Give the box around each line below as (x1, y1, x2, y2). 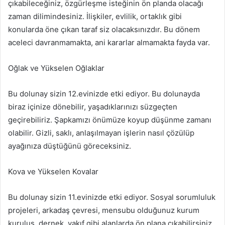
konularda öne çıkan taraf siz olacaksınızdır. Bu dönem (8, 25, 200, 35)
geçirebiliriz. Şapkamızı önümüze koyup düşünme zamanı (8, 115, 211, 125)
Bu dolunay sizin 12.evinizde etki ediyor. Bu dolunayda (8, 89, 200, 99)
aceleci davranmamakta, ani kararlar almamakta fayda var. (8, 38, 210, 48)
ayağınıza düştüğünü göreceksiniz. (8, 141, 131, 151)
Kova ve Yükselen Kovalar (8, 167, 98, 177)
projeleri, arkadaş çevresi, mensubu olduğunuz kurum (8, 205, 199, 215)
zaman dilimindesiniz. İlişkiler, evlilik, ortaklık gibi (8, 12, 182, 22)
